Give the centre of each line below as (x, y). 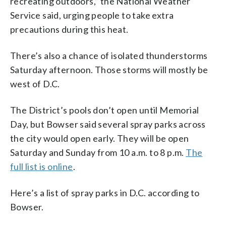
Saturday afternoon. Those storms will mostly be (109, 69)
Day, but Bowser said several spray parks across (108, 124)
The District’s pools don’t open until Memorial (105, 110)
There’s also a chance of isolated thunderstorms (109, 55)
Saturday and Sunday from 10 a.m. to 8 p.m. (98, 152)
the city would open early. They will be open (100, 138)
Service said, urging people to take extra (92, 15)
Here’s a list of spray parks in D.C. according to (105, 192)
